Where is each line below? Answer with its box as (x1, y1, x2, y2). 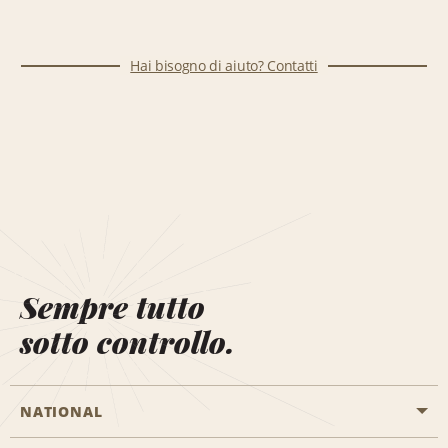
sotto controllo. (20, 321, 235, 362)
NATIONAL (20, 401, 103, 421)
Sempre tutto (20, 286, 205, 327)
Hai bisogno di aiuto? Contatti (130, 55, 318, 75)
